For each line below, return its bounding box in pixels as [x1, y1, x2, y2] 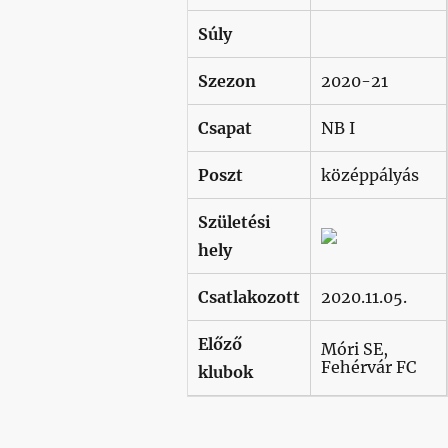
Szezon [197, 70, 256, 91]
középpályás [320, 164, 419, 185]
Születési [197, 211, 271, 232]
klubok [197, 361, 253, 382]
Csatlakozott [197, 286, 300, 307]
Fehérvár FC [320, 356, 416, 377]
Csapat [197, 117, 252, 138]
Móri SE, [320, 338, 388, 359]
